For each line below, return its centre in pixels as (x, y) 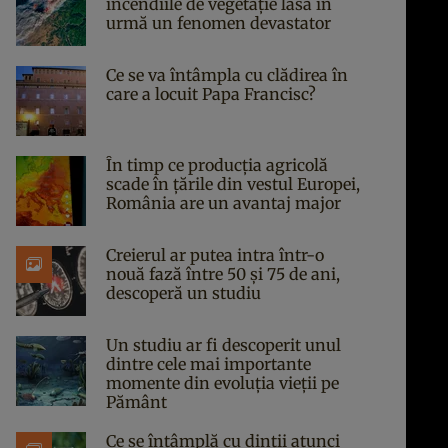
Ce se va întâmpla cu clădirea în (227, 75)
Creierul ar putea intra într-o (215, 255)
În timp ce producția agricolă (217, 165)
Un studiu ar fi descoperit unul (223, 345)
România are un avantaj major (223, 203)
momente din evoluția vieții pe (222, 383)
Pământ (136, 402)
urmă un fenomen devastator (218, 23)
